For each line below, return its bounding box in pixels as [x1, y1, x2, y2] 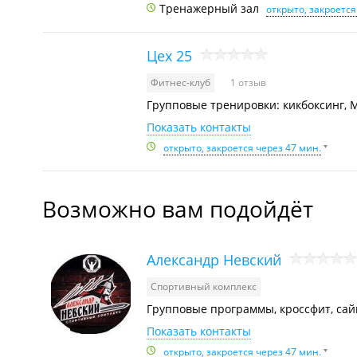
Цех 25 [147, 45, 192, 65]
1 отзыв [230, 76, 266, 89]
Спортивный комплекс [151, 280, 257, 293]
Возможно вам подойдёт [42, 194, 313, 224]
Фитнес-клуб [151, 76, 210, 89]
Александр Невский [147, 249, 281, 269]
